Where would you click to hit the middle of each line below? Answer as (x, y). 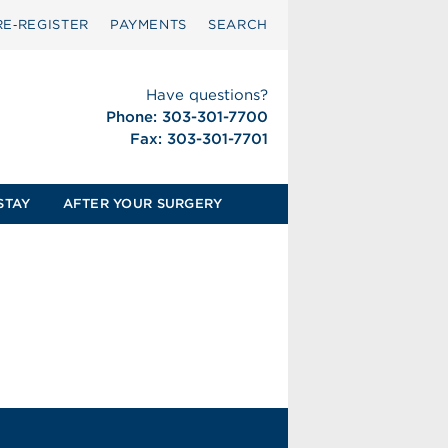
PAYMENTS (148, 24)
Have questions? (206, 95)
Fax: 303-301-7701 (198, 139)
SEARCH (238, 24)
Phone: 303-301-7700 (186, 117)
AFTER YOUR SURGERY (142, 203)
